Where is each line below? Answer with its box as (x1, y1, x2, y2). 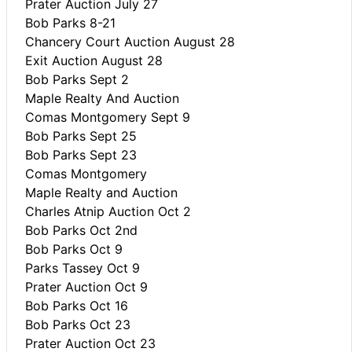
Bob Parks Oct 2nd (25, 222, 137, 238)
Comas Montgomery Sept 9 (25, 108, 190, 125)
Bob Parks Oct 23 (25, 316, 130, 332)
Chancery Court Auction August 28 (25, 33, 235, 49)
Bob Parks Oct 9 (25, 240, 123, 257)
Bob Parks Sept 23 (25, 146, 137, 163)
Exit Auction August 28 (25, 52, 163, 68)
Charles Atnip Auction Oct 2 (25, 203, 191, 219)
